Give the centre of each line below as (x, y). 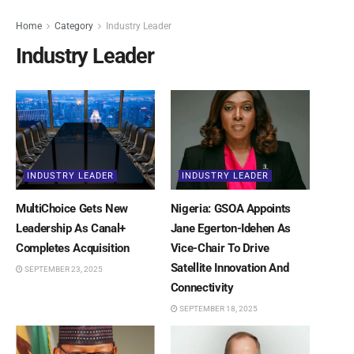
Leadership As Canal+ (71, 228)
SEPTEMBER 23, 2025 (63, 269)
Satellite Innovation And (230, 267)
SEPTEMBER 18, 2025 (217, 308)
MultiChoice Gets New (72, 208)
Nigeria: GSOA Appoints (230, 208)
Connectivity (202, 287)
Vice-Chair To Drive (220, 248)
